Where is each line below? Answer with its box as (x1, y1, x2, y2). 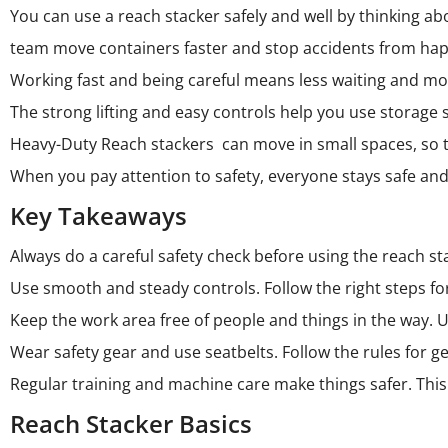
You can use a (10, 5, 118, 27)
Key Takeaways (10, 199, 187, 232)
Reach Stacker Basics (10, 407, 252, 440)
